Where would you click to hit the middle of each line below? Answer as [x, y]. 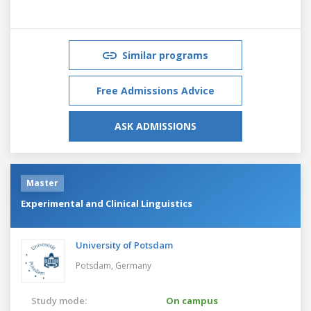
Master [42, 183]
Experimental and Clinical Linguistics [107, 203]
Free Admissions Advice [155, 90]
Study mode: [59, 300]
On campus [192, 300]
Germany [133, 265]
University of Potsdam [124, 245]
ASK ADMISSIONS [155, 126]
